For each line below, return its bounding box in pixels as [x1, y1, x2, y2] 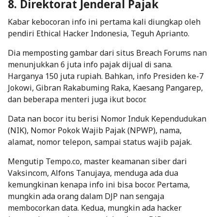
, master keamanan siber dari [80, 155, 187, 167]
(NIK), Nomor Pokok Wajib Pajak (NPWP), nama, [8, 124, 182, 136]
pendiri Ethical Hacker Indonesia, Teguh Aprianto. [8, 28, 191, 39]
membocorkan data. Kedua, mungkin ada [8, 202, 157, 213]
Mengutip [8, 155, 46, 167]
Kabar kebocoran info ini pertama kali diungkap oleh [8, 16, 201, 27]
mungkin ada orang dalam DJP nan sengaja [8, 190, 164, 201]
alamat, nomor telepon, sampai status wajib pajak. [8, 136, 192, 147]
